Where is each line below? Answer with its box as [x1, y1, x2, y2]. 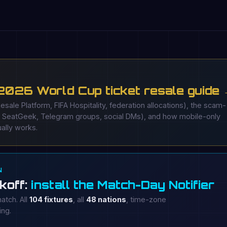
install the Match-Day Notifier [31, 177, 214, 192]
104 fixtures [29, 195, 73, 204]
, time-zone [126, 195, 166, 204]
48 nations [86, 195, 126, 204]
